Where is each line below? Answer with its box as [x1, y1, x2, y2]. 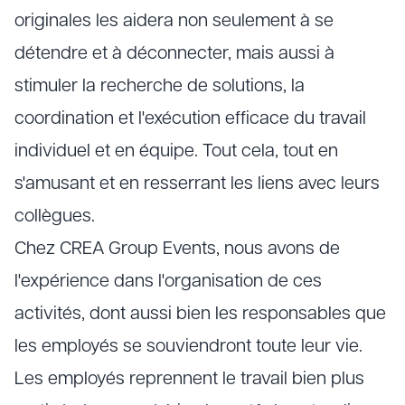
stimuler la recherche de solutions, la [14, 78, 305, 96]
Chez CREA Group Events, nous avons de [14, 240, 340, 259]
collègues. [14, 208, 95, 226]
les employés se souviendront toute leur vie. [14, 338, 363, 356]
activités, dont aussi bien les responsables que [14, 306, 386, 324]
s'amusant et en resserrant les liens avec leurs [14, 175, 380, 193]
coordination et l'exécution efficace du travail [14, 110, 366, 128]
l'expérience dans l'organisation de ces [14, 273, 322, 291]
